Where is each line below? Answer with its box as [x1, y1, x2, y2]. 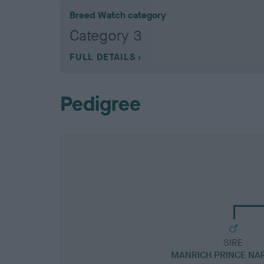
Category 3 [70, 26, 142, 46]
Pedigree [60, 91, 141, 118]
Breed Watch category [70, 9, 166, 22]
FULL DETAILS [70, 51, 136, 64]
